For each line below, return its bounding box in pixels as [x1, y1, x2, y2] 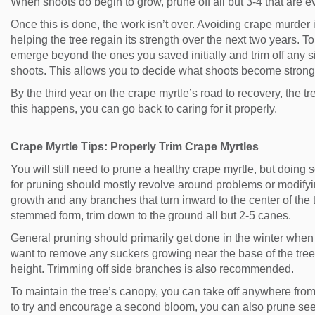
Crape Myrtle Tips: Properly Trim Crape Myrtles [11, 140, 262, 153]
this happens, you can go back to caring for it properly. [11, 102, 280, 115]
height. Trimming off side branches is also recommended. [11, 262, 294, 275]
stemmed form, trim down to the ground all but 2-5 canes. [11, 209, 291, 221]
